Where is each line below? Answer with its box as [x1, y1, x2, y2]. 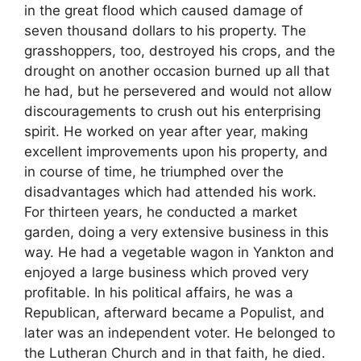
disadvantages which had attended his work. [24, 184, 317, 201]
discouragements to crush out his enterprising [24, 103, 321, 120]
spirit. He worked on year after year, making [24, 123, 308, 140]
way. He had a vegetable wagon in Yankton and [24, 244, 334, 261]
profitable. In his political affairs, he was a [24, 284, 293, 301]
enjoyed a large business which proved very [24, 264, 309, 281]
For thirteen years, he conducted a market [24, 204, 297, 221]
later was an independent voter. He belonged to [24, 325, 335, 342]
